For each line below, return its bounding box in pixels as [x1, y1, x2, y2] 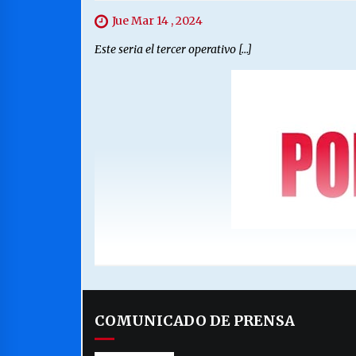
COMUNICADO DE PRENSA [95, 311, 295, 331]
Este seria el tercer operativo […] [95, 42, 252, 57]
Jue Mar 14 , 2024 [112, 14, 203, 29]
